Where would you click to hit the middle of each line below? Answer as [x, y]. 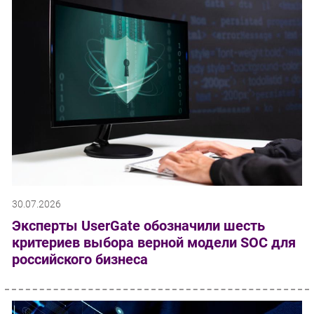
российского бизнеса [80, 259]
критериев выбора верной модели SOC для [154, 242]
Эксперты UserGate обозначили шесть [138, 225]
